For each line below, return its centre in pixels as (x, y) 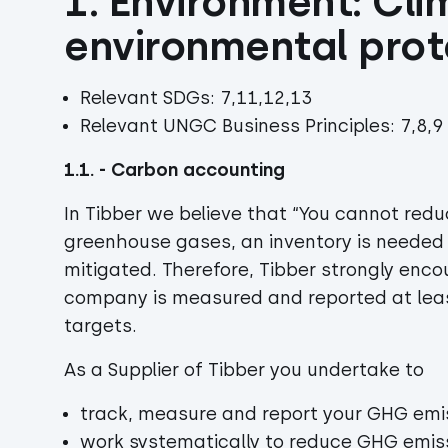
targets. (103, 326)
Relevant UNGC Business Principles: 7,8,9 (261, 126)
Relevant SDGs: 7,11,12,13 (196, 98)
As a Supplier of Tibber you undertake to (246, 370)
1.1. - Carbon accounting (179, 170)
